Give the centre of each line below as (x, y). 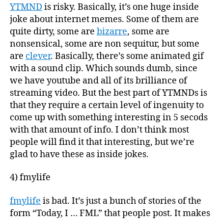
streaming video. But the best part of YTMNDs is (109, 93)
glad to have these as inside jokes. (79, 154)
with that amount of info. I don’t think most (99, 130)
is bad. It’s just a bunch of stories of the (121, 201)
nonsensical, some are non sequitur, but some (105, 44)
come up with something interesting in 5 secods (109, 117)
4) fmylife (30, 178)
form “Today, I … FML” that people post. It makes (110, 213)
